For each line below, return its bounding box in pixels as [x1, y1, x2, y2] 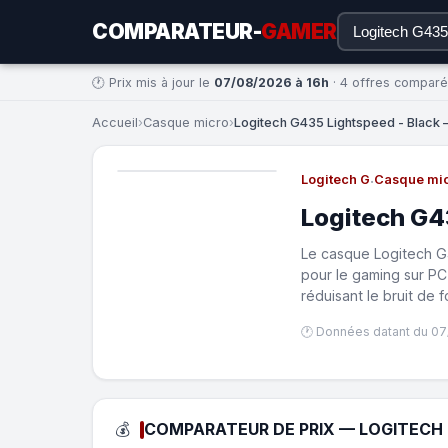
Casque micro [143, 115, 229, 130]
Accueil [92, 115, 138, 130]
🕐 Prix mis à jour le [92, 74, 214, 90]
